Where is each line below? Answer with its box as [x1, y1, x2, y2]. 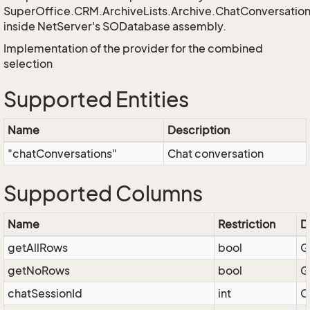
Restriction [218, 217, 275, 231]
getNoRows [8, 264, 70, 277]
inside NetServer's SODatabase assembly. [3, 19, 226, 33]
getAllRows [8, 241, 68, 255]
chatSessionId [8, 286, 82, 300]
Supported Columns [3, 181, 203, 206]
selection [3, 57, 53, 71]
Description [167, 123, 230, 137]
